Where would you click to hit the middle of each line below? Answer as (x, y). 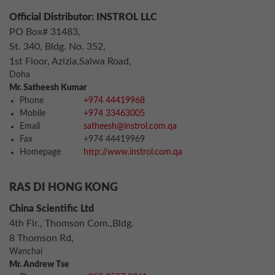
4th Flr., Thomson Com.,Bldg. (72, 223)
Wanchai (26, 252)
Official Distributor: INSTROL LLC (83, 17)
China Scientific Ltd (52, 209)
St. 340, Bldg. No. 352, (57, 47)
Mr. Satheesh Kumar (48, 88)
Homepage (40, 152)
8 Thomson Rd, (41, 238)
